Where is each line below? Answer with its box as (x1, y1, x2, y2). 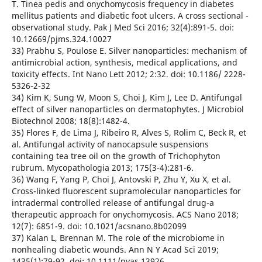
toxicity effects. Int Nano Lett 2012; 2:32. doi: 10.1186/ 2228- (11, 68, 246, 80)
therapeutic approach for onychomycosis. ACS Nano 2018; (11, 208, 239, 220)
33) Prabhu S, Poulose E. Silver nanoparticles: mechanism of (11, 44, 247, 56)
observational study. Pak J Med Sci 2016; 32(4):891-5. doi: (11, 21, 234, 33)
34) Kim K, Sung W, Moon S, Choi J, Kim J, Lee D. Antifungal (11, 91, 242, 103)
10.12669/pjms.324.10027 (11, 33, 112, 44)
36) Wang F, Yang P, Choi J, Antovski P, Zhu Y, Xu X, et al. (11, 173, 231, 185)
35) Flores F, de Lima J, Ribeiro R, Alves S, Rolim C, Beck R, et (11, 126, 246, 138)
